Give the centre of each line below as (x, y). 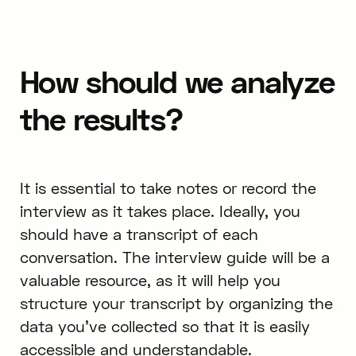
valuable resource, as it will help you (150, 281)
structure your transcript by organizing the (176, 304)
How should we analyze (177, 81)
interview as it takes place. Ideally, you (160, 211)
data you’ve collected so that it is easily (164, 327)
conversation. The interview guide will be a (174, 257)
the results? (101, 118)
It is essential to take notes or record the (168, 188)
